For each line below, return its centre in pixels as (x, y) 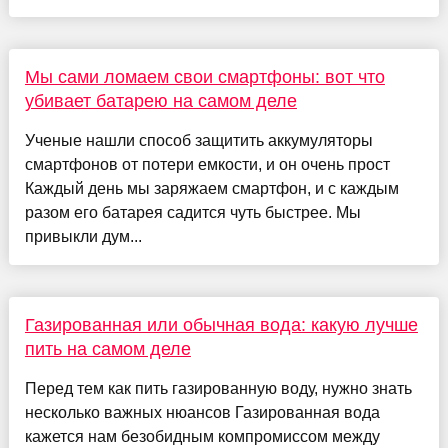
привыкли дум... (83, 236)
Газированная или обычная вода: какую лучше (221, 324)
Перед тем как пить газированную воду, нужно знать (218, 388)
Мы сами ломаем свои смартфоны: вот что (204, 76)
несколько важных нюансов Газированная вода (202, 412)
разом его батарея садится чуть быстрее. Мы (192, 212)
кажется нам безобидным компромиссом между (202, 436)
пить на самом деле (107, 348)
